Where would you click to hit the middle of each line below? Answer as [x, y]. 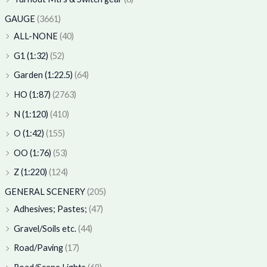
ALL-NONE [35, 36]
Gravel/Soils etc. [45, 228]
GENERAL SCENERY [45, 192]
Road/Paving [38, 248]
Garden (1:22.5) [43, 75]
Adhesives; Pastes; [50, 209]
